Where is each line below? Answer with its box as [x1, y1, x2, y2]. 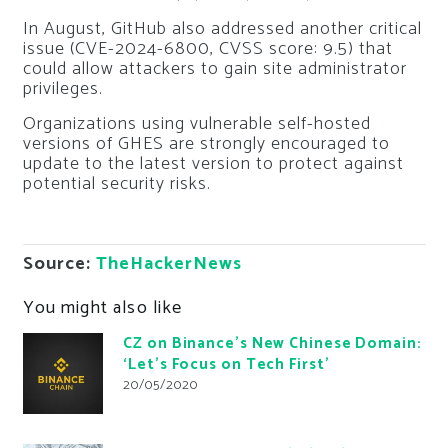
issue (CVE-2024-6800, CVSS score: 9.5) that [22, 33, 393, 64]
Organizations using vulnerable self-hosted [22, 108, 371, 139]
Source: [22, 248, 96, 279]
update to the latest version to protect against [22, 148, 404, 179]
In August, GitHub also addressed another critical [22, 13, 422, 44]
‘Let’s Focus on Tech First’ [123, 352, 330, 377]
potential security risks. [22, 168, 211, 199]
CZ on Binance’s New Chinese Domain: [123, 331, 422, 356]
